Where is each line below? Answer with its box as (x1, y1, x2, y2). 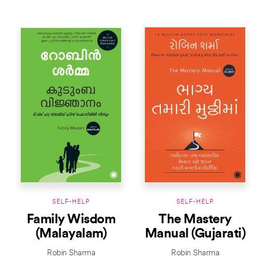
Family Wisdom (26, 213, 116, 227)
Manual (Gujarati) (144, 227, 246, 242)
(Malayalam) (35, 227, 107, 242)
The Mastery (159, 213, 232, 227)
